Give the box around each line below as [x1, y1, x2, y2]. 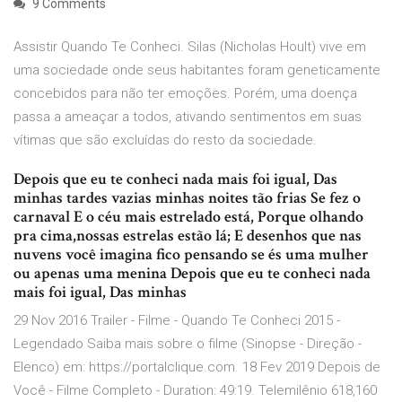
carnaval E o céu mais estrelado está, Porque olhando [13, 206, 363, 228]
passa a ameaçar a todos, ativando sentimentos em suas [13, 109, 362, 126]
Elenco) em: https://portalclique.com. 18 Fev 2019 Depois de [13, 359, 380, 376]
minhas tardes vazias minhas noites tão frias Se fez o [13, 188, 361, 209]
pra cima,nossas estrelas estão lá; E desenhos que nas [13, 225, 362, 247]
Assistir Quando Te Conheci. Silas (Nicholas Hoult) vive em [13, 39, 366, 56]
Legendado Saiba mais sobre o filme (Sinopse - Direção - [13, 336, 362, 353]
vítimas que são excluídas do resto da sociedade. [13, 132, 317, 149]
